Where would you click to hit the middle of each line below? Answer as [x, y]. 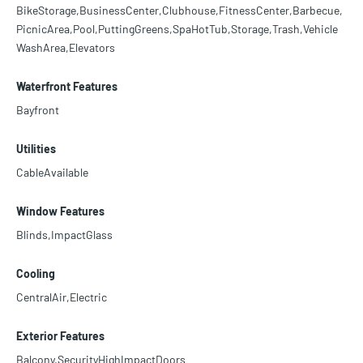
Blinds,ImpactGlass [64, 234]
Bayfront [38, 109]
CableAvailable [52, 172]
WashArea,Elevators [66, 47]
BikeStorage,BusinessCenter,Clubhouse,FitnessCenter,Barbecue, [179, 10]
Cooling [36, 273]
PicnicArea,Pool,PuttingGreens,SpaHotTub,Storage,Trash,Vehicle [177, 28]
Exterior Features [60, 335]
